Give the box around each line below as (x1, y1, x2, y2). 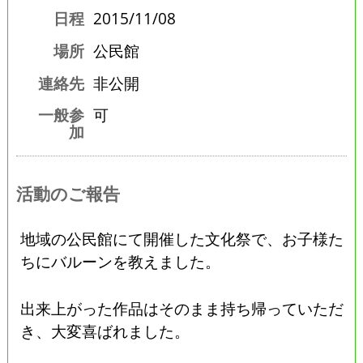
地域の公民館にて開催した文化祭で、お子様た (20, 228, 344, 249)
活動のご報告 (15, 181, 120, 205)
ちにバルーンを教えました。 (20, 250, 221, 271)
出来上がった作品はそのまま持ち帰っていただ (20, 297, 344, 318)
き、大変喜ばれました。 (20, 320, 190, 341)
